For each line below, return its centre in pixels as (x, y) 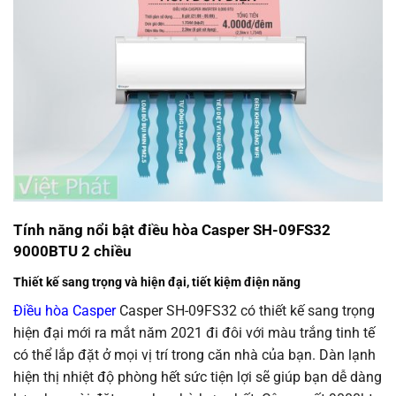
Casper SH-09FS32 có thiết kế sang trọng (245, 311)
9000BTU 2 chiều (72, 251)
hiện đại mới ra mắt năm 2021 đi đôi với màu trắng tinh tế (194, 333)
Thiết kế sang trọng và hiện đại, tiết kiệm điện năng (157, 282)
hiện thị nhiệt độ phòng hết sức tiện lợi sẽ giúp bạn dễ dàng (198, 377)
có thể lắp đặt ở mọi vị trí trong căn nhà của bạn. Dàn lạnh (194, 355)
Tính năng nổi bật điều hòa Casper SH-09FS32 (172, 230)
